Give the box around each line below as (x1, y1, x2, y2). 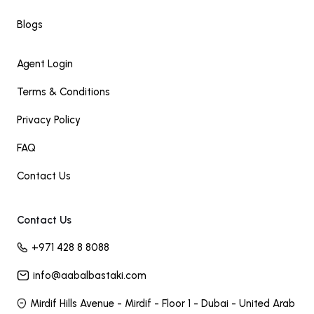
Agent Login (17, 57, 73, 70)
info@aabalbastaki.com (33, 269, 146, 282)
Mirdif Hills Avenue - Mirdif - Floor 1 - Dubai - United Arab (30, 297, 296, 310)
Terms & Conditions (17, 86, 110, 98)
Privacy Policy (17, 114, 81, 126)
